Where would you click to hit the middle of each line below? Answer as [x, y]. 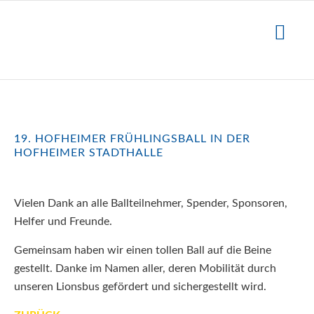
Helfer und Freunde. [63, 222]
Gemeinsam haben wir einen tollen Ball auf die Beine [143, 251]
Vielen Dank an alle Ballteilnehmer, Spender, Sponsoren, [151, 204]
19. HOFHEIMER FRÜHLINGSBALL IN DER [132, 139]
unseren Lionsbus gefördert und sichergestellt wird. [140, 287]
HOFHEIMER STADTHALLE [89, 153]
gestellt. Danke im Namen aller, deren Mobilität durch [145, 269]
